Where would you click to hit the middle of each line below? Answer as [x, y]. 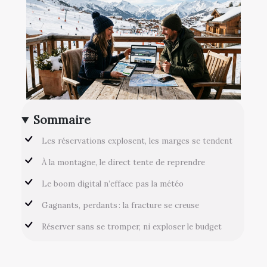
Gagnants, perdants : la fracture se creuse [120, 206]
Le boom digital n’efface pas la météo [113, 184]
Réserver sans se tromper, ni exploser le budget [132, 227]
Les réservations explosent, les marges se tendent [137, 141]
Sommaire [62, 119]
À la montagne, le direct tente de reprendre [123, 163]
